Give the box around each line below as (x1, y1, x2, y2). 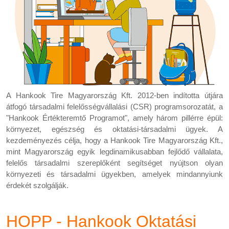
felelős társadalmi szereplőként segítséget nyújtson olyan (6, 158, 223, 168)
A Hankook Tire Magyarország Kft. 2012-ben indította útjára (6, 91, 223, 100)
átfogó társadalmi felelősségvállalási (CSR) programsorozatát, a (6, 102, 223, 111)
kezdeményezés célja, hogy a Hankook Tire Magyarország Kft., (6, 136, 223, 145)
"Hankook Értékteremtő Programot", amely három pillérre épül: (6, 113, 223, 123)
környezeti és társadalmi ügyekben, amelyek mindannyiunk (6, 170, 223, 179)
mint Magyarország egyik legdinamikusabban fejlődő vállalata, (6, 147, 223, 156)
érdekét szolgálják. (6, 181, 68, 190)
